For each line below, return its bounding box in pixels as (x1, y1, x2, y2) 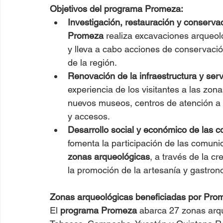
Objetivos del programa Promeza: (50, 3, 183, 14)
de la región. (68, 57, 117, 68)
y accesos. (68, 111, 110, 121)
